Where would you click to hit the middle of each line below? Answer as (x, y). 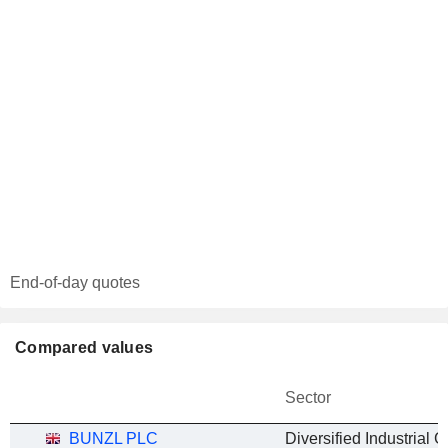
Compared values (84, 347)
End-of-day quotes (75, 282)
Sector (308, 397)
